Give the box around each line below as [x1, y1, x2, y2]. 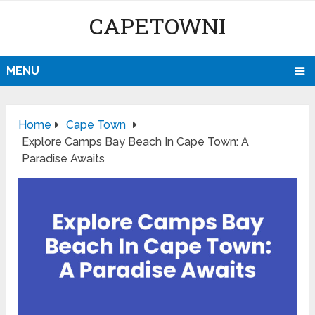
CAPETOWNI [89, 11, 226, 41]
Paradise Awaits [22, 152, 105, 166]
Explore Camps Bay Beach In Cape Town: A [22, 135, 250, 149]
